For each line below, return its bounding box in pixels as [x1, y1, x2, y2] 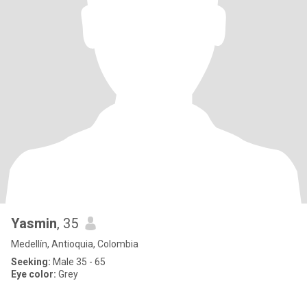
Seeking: [11, 256, 51, 267]
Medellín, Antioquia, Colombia [11, 238, 138, 249]
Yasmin [11, 215, 57, 232]
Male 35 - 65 [51, 256, 106, 267]
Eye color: [11, 269, 56, 280]
